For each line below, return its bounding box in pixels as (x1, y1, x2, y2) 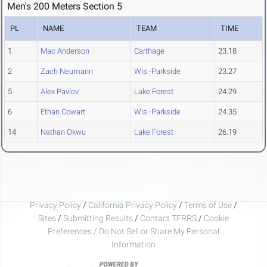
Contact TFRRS (140, 213, 198, 223)
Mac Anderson (41, 46, 89, 56)
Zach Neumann (41, 67, 93, 76)
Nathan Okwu (41, 128, 86, 137)
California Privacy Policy (88, 200, 177, 210)
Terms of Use (184, 200, 232, 210)
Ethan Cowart (41, 107, 85, 117)
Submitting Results (63, 213, 133, 223)
